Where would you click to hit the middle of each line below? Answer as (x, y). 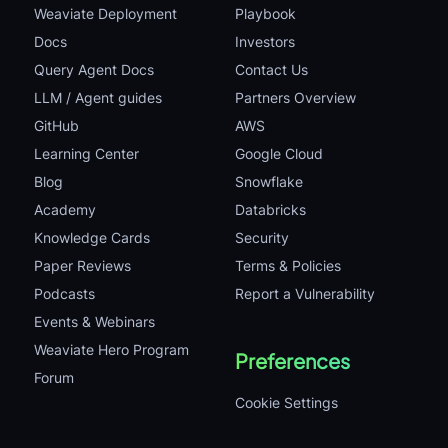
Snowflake (269, 181)
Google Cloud (279, 153)
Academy (65, 209)
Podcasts (64, 293)
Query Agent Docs (94, 69)
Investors (265, 41)
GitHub (56, 125)
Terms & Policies (288, 265)
